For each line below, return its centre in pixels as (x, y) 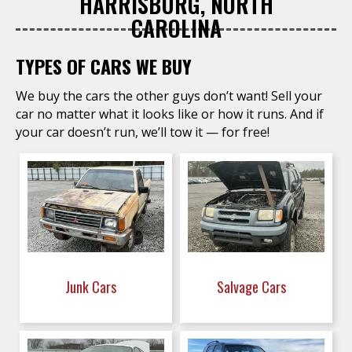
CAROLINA (176, 28)
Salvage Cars (253, 287)
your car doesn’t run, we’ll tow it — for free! (143, 132)
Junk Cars (92, 287)
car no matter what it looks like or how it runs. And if (170, 114)
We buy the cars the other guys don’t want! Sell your (169, 96)
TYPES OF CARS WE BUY (104, 66)
